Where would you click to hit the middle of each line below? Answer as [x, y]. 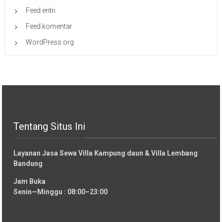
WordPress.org [50, 42]
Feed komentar [49, 27]
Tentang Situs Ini [50, 127]
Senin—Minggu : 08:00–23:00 [61, 192]
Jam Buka [30, 182]
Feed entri [40, 11]
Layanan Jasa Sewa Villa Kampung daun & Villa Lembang [106, 153]
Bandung [29, 164]
